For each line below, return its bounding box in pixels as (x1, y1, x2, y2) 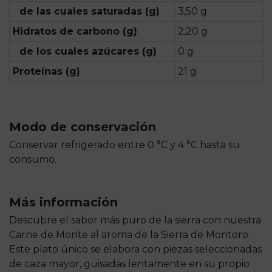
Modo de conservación (9, 119, 156, 134)
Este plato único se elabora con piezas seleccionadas (9, 243, 262, 255)
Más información (9, 194, 118, 209)
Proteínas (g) (12, 65, 80, 77)
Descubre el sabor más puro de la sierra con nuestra (9, 214, 261, 226)
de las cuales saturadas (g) (19, 5, 160, 17)
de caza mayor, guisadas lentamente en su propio (9, 257, 250, 270)
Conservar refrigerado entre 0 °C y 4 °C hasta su (9, 138, 240, 151)
